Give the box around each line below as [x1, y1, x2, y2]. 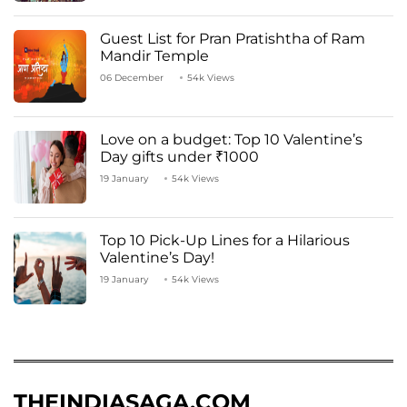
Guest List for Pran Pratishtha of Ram [100, 29, 365, 47]
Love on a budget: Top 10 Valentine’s [100, 130, 362, 148]
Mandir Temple [100, 46, 209, 65]
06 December [100, 71, 164, 84]
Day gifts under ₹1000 [100, 147, 266, 165]
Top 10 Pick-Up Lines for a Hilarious [100, 231, 350, 249]
